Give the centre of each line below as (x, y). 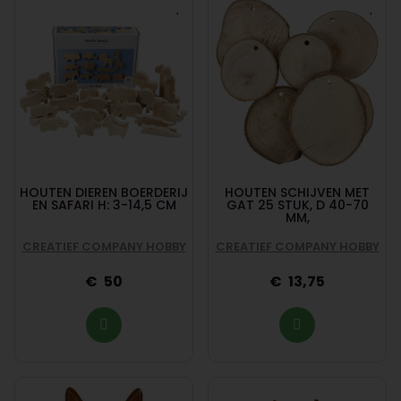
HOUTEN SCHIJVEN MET (297, 192)
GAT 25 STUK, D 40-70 (297, 205)
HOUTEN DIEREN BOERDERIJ (104, 192)
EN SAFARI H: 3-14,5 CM (104, 205)
